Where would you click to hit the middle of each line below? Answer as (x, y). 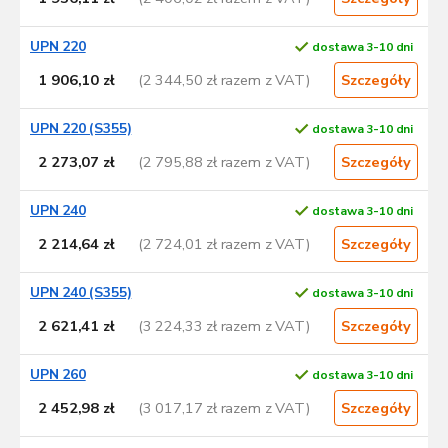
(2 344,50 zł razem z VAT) (224, 79)
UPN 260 (58, 375)
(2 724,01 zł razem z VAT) (224, 243)
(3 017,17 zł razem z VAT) (224, 407)
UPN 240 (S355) (81, 293)
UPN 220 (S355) (81, 129)
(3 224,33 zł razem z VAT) (224, 325)
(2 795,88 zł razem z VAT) (224, 161)
